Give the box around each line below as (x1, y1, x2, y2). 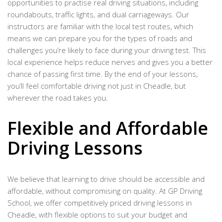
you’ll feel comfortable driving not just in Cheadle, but (7, 81, 186, 91)
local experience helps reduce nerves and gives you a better (7, 57, 213, 67)
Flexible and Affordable (7, 116, 208, 141)
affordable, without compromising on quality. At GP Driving (7, 186, 202, 196)
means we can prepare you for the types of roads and (7, 33, 192, 44)
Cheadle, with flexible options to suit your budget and (7, 210, 187, 220)
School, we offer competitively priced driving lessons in (7, 198, 192, 208)
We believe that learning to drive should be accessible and (7, 174, 205, 184)
